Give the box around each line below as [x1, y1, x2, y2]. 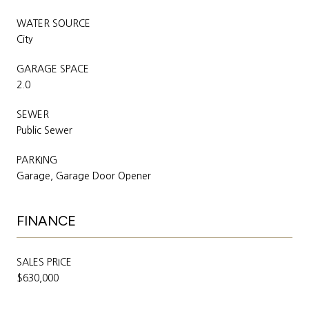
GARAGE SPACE [17, 63, 89, 74]
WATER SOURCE [17, 18, 90, 28]
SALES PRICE [17, 257, 72, 267]
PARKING [17, 154, 57, 165]
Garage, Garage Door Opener [17, 170, 151, 181]
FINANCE [17, 212, 76, 229]
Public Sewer [17, 125, 72, 135]
